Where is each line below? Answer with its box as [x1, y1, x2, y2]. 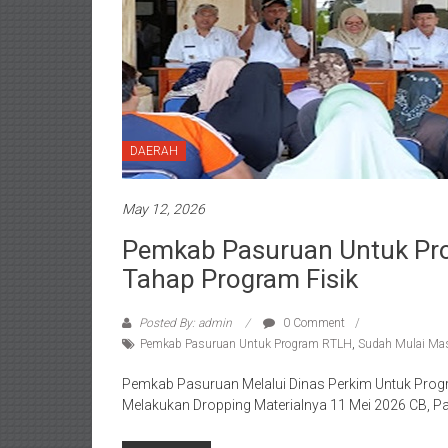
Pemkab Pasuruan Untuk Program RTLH [140, 336, 352, 351]
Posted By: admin [136, 315, 235, 330]
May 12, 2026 [122, 200, 205, 217]
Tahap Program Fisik [122, 263, 358, 294]
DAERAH [130, 143, 178, 158]
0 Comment [280, 315, 345, 330]
